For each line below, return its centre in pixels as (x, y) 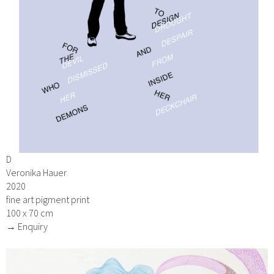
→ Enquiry (27, 227)
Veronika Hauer (36, 173)
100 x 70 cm (30, 213)
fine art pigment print (48, 200)
